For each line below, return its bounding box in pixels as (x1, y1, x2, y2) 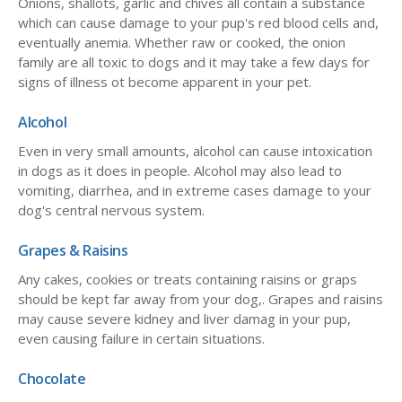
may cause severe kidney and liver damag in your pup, (18, 310, 351, 328)
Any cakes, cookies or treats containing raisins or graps (18, 270, 357, 289)
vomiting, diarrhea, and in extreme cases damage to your (18, 181, 371, 200)
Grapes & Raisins (18, 240, 128, 261)
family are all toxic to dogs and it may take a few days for (18, 53, 370, 72)
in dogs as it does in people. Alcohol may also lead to (18, 162, 342, 180)
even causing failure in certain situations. (18, 329, 268, 348)
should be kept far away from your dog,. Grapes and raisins (18, 290, 383, 309)
